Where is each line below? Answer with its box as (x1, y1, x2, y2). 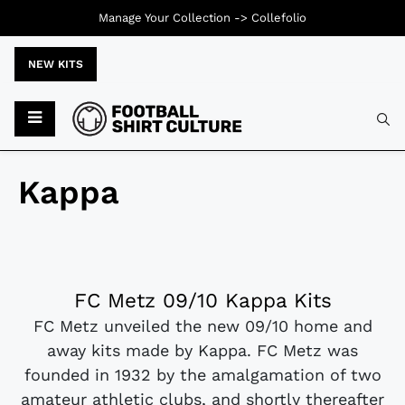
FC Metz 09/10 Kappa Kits (73, 288, 332, 313)
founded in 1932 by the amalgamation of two (24, 365, 381, 385)
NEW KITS (28, 58, 83, 71)
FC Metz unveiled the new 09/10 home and (33, 316, 372, 336)
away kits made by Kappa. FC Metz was (47, 341, 358, 361)
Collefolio (251, 11, 306, 24)
